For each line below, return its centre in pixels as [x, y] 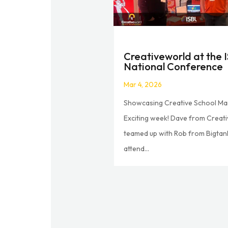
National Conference [174, 66]
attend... [137, 148]
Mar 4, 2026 [143, 84]
